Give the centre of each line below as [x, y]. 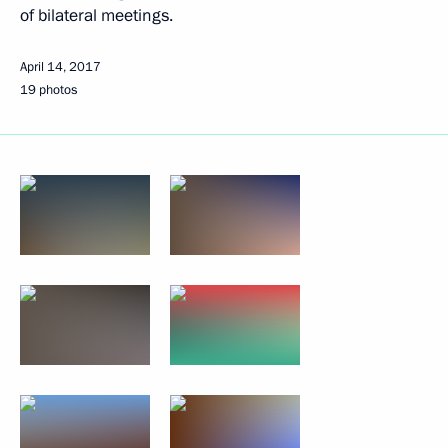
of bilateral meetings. [96, 15]
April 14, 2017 [60, 67]
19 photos [48, 90]
